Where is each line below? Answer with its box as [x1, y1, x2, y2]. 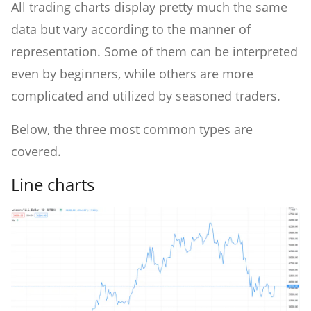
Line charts [11, 172, 94, 196]
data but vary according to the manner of [11, 20, 251, 37]
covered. [11, 142, 61, 160]
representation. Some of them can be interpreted [11, 42, 298, 60]
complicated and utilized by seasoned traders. [11, 87, 284, 104]
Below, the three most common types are [11, 120, 253, 137]
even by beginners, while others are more [11, 65, 253, 82]
